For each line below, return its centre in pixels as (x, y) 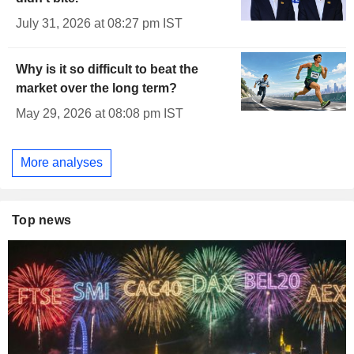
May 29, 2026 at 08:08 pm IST (100, 113)
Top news (42, 220)
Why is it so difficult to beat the (107, 69)
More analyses (62, 163)
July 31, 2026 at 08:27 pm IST (99, 23)
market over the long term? (96, 88)
